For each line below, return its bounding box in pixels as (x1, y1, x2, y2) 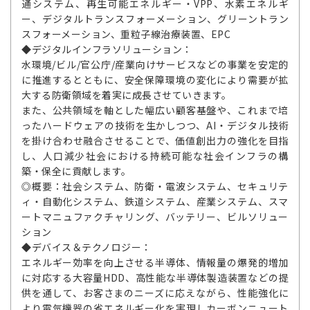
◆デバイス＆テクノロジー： (21, 240, 152, 255)
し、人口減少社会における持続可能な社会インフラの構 (21, 149, 289, 163)
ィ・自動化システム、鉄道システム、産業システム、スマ (21, 194, 289, 209)
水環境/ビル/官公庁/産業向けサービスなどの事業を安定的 (21, 57, 289, 72)
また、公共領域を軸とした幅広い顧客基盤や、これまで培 (21, 103, 289, 118)
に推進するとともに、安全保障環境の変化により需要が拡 (21, 73, 289, 87)
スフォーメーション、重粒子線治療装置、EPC (21, 27, 230, 42)
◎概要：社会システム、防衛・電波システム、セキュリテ (21, 179, 289, 194)
